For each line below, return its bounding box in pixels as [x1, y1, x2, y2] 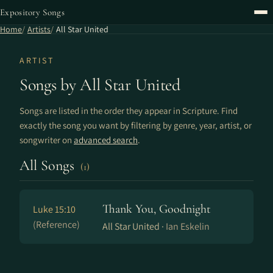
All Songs [19, 157, 78, 174]
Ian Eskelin [166, 220, 210, 233]
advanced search [74, 134, 138, 146]
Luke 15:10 [33, 203, 76, 216]
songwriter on [19, 134, 74, 146]
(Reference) [33, 218, 80, 231]
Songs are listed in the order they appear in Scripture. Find [19, 105, 238, 116]
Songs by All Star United [19, 74, 180, 95]
